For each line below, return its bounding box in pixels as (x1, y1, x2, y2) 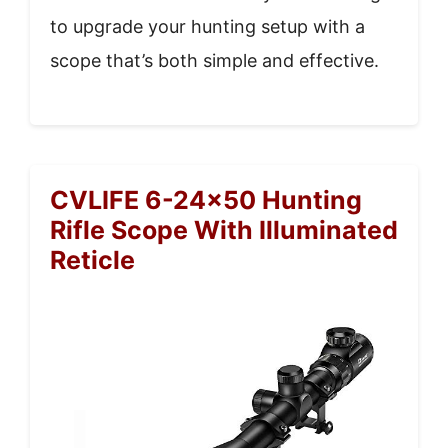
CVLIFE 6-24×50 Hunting (50, 184, 362, 215)
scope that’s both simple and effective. (50, 49, 379, 71)
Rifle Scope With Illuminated (50, 214, 398, 245)
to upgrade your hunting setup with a (50, 15, 365, 37)
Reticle (50, 244, 135, 275)
